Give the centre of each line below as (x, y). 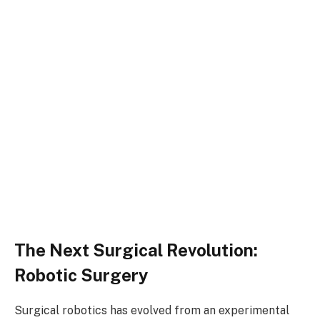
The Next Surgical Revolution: (136, 250)
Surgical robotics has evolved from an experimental (152, 311)
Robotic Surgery (81, 275)
